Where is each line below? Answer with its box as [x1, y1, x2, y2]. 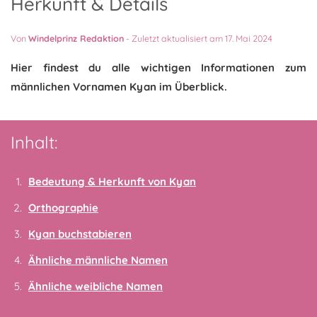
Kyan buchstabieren [28, 227, 132, 241]
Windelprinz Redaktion [28, 33, 124, 44]
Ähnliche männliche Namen [28, 253, 168, 267]
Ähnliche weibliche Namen [28, 279, 163, 293]
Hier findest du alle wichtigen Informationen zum [11, 61, 306, 74]
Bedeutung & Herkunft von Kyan [28, 175, 196, 188]
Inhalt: [11, 132, 57, 153]
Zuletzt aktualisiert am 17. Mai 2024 [132, 33, 272, 44]
